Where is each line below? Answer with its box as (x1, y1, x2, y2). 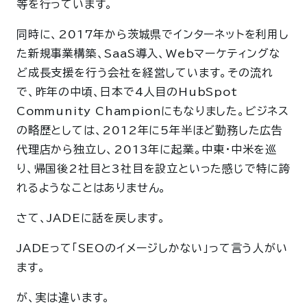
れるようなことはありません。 (16, 182, 167, 194)
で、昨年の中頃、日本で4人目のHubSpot (16, 86, 238, 98)
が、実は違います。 (16, 292, 111, 304)
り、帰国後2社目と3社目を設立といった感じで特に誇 (16, 163, 291, 175)
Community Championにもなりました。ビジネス (16, 106, 290, 117)
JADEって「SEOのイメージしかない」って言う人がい (16, 243, 288, 254)
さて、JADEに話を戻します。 (16, 212, 167, 224)
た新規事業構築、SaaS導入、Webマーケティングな (16, 48, 281, 60)
